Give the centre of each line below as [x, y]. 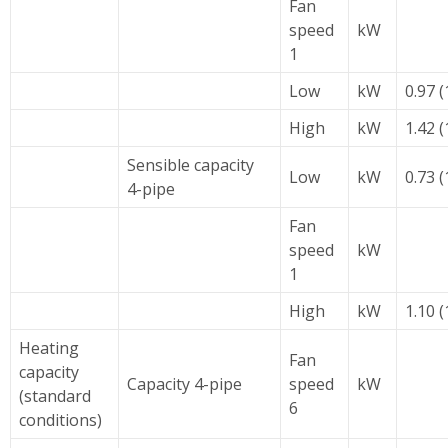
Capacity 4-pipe [184, 384]
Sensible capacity [190, 165]
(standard [55, 396]
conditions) [60, 420]
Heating [49, 348]
